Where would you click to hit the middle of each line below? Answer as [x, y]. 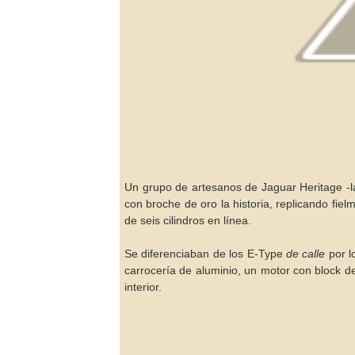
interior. [143, 287]
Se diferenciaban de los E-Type [204, 254]
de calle [304, 254]
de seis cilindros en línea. [188, 220]
